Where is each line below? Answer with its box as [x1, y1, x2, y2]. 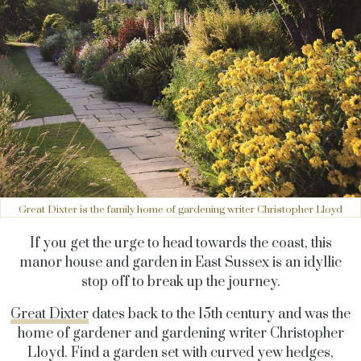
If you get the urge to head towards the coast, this [29, 234, 332, 252]
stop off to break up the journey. [81, 272, 280, 291]
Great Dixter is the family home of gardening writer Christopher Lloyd [19, 202, 342, 216]
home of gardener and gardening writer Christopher [17, 324, 344, 342]
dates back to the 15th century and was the [89, 305, 351, 323]
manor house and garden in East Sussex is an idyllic [19, 253, 342, 272]
